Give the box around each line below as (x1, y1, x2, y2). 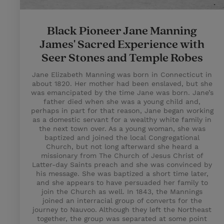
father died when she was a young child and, (43, 97, 200, 105)
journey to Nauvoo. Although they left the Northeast (32, 205, 211, 213)
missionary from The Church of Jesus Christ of (40, 151, 203, 159)
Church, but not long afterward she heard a (45, 142, 198, 150)
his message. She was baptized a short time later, (35, 169, 208, 177)
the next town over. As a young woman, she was (38, 124, 205, 132)
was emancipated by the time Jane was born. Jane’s (30, 88, 213, 96)
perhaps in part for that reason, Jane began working (30, 106, 213, 114)
